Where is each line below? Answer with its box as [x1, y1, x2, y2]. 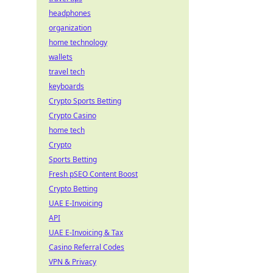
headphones [49, 8, 91, 18]
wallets [49, 52, 73, 62]
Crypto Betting [49, 183, 97, 194]
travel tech [49, 66, 85, 77]
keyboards [49, 81, 84, 91]
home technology [49, 37, 107, 48]
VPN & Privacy [49, 257, 96, 267]
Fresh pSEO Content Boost [49, 169, 138, 179]
